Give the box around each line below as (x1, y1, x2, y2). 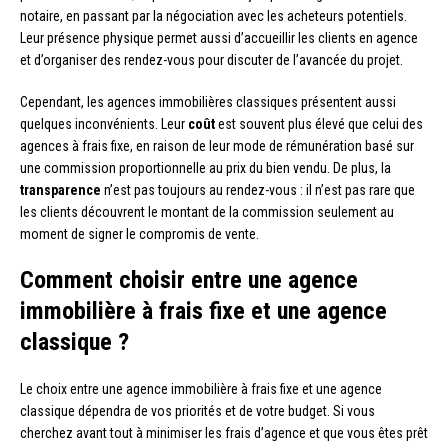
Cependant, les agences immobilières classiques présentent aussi (20, 93, 396, 110)
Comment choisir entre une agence (20, 265, 358, 294)
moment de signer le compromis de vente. (20, 225, 259, 242)
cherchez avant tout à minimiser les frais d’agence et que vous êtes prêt (20, 424, 428, 441)
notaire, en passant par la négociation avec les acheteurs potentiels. (20, 7, 407, 24)
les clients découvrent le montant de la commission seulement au (20, 203, 394, 220)
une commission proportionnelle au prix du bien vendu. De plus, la (20, 159, 391, 176)
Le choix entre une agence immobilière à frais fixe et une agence (20, 380, 382, 397)
